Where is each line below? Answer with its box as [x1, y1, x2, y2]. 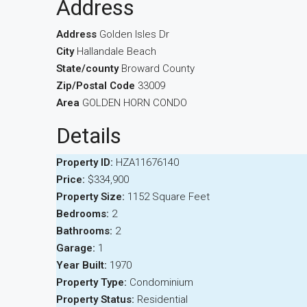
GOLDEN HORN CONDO [82, 97, 187, 109]
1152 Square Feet [127, 191, 210, 203]
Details [56, 123, 121, 149]
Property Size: [56, 191, 125, 203]
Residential [137, 293, 188, 306]
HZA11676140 [116, 156, 179, 169]
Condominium [130, 276, 193, 288]
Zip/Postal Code [56, 79, 135, 92]
